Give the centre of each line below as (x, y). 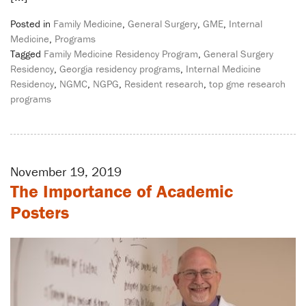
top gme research (247, 84)
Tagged (27, 54)
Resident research (164, 84)
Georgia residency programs (120, 69)
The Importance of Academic (122, 192)
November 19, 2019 (66, 172)
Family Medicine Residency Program (121, 54)
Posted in (32, 24)
